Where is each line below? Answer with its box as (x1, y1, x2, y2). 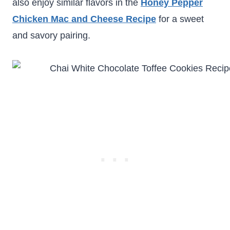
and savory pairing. (12, 30, 90, 41)
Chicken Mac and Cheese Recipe (12, 14, 156, 24)
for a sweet (156, 14, 204, 24)
